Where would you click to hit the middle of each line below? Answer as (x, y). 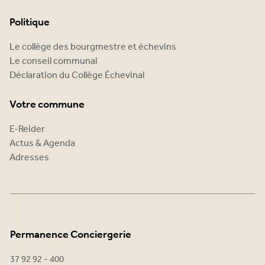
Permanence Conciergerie (71, 235)
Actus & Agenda (42, 143)
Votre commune (47, 105)
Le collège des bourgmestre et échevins (93, 47)
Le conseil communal (53, 61)
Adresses (29, 158)
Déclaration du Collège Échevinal (77, 75)
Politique (30, 22)
